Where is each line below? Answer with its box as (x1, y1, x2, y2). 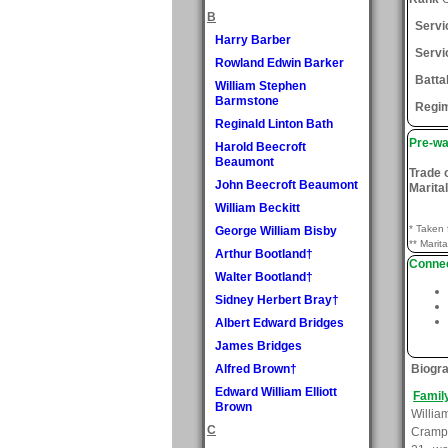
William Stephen (215, 78, 306, 93)
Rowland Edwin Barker (215, 55, 344, 70)
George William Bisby (215, 223, 337, 238)
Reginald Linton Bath (215, 116, 333, 131)
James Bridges (215, 338, 302, 353)
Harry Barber (215, 32, 291, 47)
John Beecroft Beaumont (215, 177, 358, 192)
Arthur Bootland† (215, 246, 313, 261)
